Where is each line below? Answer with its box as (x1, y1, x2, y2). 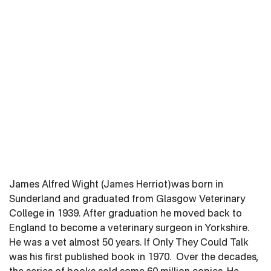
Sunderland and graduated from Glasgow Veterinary (9, 195, 245, 204)
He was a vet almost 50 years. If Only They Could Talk (9, 238, 249, 248)
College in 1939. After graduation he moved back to (9, 209, 242, 219)
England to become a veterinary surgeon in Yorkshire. (9, 224, 249, 233)
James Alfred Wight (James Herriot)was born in (9, 180, 223, 190)
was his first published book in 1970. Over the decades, (9, 253, 258, 263)
